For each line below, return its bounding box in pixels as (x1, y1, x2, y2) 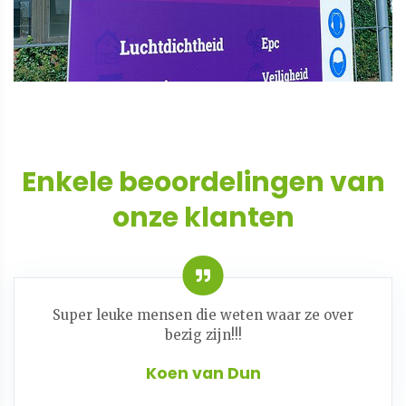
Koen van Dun (145, 362, 261, 384)
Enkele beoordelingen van (21, 163, 385, 202)
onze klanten (111, 198, 295, 237)
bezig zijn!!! (164, 325, 242, 343)
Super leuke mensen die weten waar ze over (53, 305, 353, 324)
